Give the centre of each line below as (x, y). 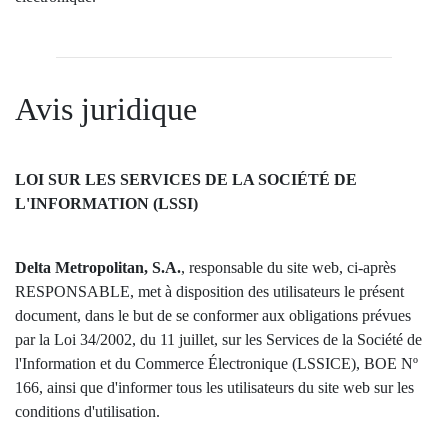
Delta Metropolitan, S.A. (98, 267)
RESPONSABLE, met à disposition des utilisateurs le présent (209, 291)
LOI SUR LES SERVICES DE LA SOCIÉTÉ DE (186, 179)
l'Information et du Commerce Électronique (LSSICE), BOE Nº (216, 363)
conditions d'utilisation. (87, 411)
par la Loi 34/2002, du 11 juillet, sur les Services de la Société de (218, 339)
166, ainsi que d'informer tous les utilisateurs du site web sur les (214, 387)
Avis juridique (106, 109)
